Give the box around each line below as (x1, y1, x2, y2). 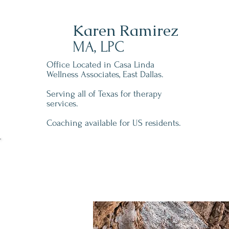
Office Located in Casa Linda (47, 60, 154, 70)
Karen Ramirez (73, 20, 178, 40)
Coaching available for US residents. (47, 118, 181, 128)
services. (47, 99, 78, 108)
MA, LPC (73, 38, 128, 56)
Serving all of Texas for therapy (47, 89, 162, 99)
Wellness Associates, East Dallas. (47, 70, 164, 79)
